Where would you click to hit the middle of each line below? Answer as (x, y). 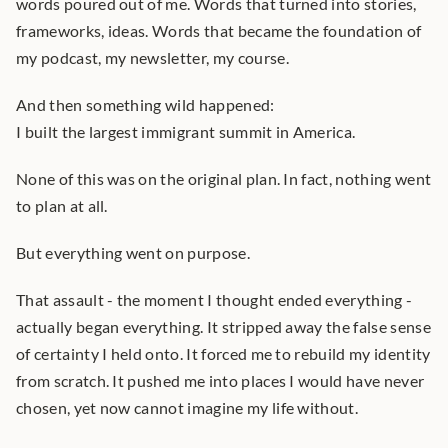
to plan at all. (62, 205)
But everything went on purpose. (133, 252)
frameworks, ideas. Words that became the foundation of (219, 30)
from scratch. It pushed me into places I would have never (220, 380)
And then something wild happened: (145, 104)
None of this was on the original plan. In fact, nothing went (224, 178)
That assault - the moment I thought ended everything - (214, 299)
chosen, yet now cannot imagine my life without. (187, 407)
